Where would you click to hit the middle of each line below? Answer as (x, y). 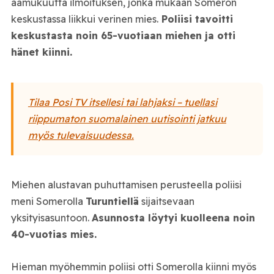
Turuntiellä (112, 202)
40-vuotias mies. (54, 235)
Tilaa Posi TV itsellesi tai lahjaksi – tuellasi (122, 102)
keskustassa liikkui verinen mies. (84, 19)
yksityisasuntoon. (51, 218)
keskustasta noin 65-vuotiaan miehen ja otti (123, 36)
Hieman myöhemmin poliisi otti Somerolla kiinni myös (133, 266)
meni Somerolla (48, 202)
